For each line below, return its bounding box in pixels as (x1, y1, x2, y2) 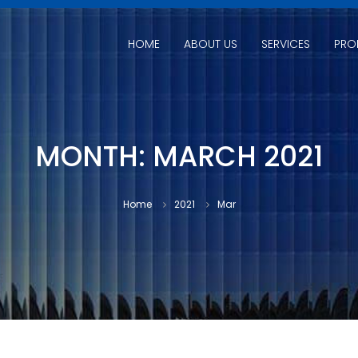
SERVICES (261, 35, 310, 52)
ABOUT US (184, 35, 237, 52)
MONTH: (35, 137, 153, 176)
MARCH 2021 (153, 137, 323, 176)
